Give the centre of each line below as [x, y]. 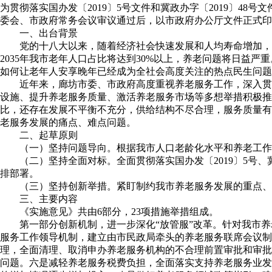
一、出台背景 [49, 33]
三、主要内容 [49, 199]
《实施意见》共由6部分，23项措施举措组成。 [119, 212]
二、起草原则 [49, 135]
